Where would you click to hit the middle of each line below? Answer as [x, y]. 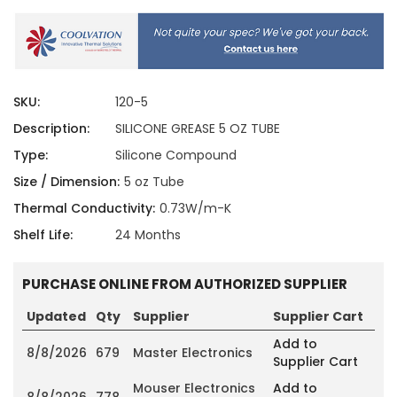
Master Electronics [193, 352]
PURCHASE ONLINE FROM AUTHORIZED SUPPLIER [185, 284]
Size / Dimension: [66, 181]
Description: [51, 128]
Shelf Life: [43, 234]
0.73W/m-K [195, 208]
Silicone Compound [175, 155]
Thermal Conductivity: [84, 208]
